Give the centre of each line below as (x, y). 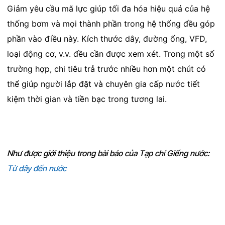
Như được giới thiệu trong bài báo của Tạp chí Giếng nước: (108, 153)
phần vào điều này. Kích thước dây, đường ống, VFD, (107, 39)
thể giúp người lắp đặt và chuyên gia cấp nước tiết (103, 84)
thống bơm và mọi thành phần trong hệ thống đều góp (111, 24)
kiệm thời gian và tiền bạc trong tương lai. (87, 99)
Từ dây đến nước (36, 168)
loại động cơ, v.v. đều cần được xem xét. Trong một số (110, 54)
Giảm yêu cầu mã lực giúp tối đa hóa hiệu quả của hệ (108, 9)
